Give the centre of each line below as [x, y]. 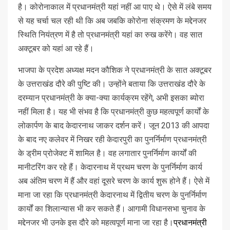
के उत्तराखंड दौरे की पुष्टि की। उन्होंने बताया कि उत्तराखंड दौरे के [112, 84]
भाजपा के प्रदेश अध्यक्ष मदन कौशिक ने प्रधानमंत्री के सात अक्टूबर [115, 70]
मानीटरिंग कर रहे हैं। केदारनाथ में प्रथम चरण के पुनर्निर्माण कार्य [110, 167]
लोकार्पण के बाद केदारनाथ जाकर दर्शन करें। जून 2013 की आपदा [114, 125]
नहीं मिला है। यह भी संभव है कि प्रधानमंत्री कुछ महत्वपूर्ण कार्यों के [113, 111]
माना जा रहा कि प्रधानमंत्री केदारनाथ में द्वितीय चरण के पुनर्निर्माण [112, 195]
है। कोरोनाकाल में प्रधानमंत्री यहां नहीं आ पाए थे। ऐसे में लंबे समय [115, 7]
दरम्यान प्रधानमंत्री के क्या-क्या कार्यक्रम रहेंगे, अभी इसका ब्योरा [111, 98]
